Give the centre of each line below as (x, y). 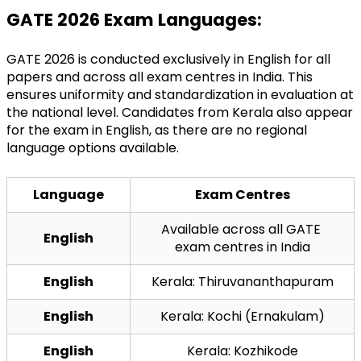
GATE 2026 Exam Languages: (134, 19)
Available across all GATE (241, 229)
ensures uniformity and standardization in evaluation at (180, 94)
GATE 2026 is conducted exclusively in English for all (168, 59)
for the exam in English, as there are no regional (157, 130)
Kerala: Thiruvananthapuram (242, 281)
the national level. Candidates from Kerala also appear (180, 112)
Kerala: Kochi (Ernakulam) (242, 316)
